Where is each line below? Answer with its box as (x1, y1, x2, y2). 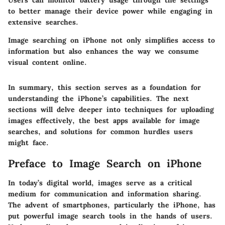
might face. (8, 138, 49, 148)
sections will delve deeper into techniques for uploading (8, 105, 214, 115)
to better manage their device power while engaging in (8, 7, 212, 16)
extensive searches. (8, 18, 78, 27)
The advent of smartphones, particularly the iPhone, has (8, 200, 215, 209)
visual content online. (8, 58, 87, 67)
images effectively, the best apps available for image (8, 116, 200, 126)
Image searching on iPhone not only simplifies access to (8, 36, 215, 45)
